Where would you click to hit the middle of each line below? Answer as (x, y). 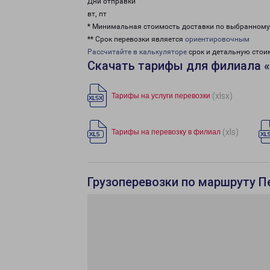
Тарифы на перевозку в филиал (166, 132)
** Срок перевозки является (136, 39)
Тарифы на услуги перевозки (161, 96)
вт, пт (97, 14)
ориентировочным (217, 39)
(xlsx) (222, 96)
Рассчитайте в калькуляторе (137, 52)
